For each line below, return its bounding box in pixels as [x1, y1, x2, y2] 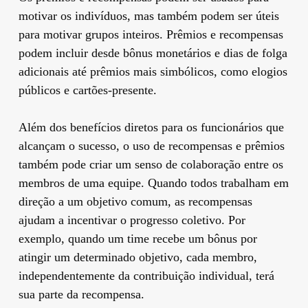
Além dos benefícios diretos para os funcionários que [18, 120, 284, 134]
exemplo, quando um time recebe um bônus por [18, 231, 257, 245]
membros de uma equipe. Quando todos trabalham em [18, 175, 289, 190]
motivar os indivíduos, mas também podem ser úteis [18, 8, 279, 23]
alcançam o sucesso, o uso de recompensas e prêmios [18, 138, 285, 153]
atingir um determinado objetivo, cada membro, [18, 250, 257, 264]
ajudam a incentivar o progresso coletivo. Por [18, 212, 245, 227]
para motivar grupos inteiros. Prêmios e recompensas [18, 27, 283, 41]
